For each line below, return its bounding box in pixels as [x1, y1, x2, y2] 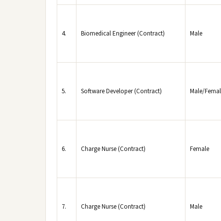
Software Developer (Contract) [81, 87, 162, 96]
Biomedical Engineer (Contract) [81, 29, 165, 38]
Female [190, 145, 209, 153]
